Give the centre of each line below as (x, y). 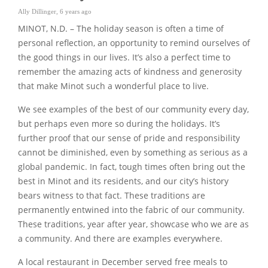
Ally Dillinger (37, 12)
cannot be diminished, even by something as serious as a (133, 153)
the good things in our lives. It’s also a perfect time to (124, 58)
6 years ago (76, 12)
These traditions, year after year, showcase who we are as (133, 225)
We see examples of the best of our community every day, (133, 110)
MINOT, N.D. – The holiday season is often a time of (121, 29)
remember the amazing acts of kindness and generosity (130, 72)
